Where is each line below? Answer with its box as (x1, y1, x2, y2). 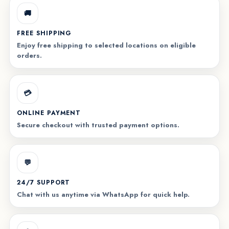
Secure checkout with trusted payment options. (16, 120, 179, 130)
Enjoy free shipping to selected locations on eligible (16, 40, 196, 51)
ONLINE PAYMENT (16, 108, 81, 118)
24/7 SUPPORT (16, 178, 71, 188)
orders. (16, 51, 42, 61)
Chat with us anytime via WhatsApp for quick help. (16, 190, 190, 200)
